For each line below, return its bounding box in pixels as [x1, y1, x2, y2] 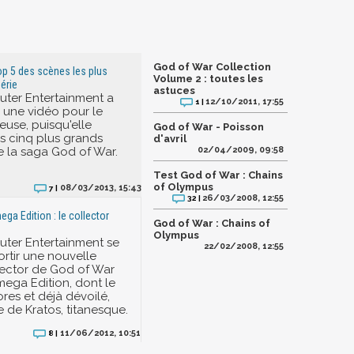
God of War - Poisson [153, 121, 264, 133]
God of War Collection [153, 61, 271, 73]
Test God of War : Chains [153, 169, 283, 181]
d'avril [153, 133, 186, 145]
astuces [153, 85, 195, 96]
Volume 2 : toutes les [153, 73, 263, 85]
